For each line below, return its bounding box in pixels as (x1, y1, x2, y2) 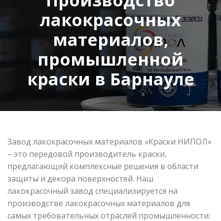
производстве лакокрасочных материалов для (7, 197, 190, 209)
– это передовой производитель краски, (7, 148, 167, 159)
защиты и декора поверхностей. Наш (7, 173, 153, 184)
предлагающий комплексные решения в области (7, 160, 198, 172)
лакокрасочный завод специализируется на (7, 185, 178, 196)
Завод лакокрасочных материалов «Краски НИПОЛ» (7, 136, 212, 147)
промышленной (37, 47, 184, 71)
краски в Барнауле (27, 67, 194, 90)
